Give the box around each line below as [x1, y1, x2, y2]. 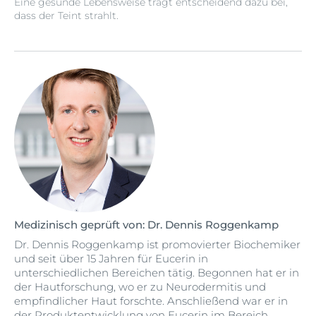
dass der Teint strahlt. [14, 9, 119, 22]
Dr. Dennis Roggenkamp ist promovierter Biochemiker [14, 238, 300, 251]
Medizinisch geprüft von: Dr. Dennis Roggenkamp [14, 218, 279, 231]
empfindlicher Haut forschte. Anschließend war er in [14, 294, 288, 308]
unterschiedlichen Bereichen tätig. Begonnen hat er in [14, 266, 299, 279]
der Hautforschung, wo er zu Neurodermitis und [14, 280, 266, 293]
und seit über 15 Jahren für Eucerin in [14, 252, 208, 265]
